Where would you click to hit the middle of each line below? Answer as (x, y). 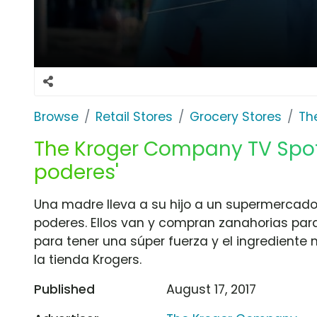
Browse (56, 116)
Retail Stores (134, 116)
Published (64, 289)
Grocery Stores (236, 116)
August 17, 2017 (212, 289)
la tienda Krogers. (88, 259)
